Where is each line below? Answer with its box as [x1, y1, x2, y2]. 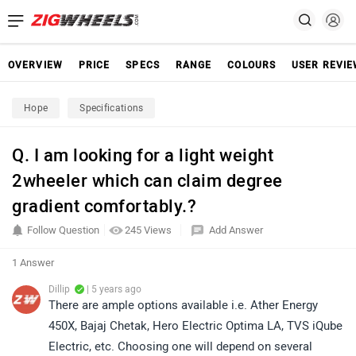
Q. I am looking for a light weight [12, 145, 273, 166]
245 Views [125, 224, 174, 236]
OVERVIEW [8, 60, 63, 71]
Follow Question [27, 224, 99, 236]
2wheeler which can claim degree [12, 170, 283, 192]
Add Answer [209, 224, 263, 236]
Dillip [48, 284, 70, 295]
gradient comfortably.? [12, 195, 196, 217]
